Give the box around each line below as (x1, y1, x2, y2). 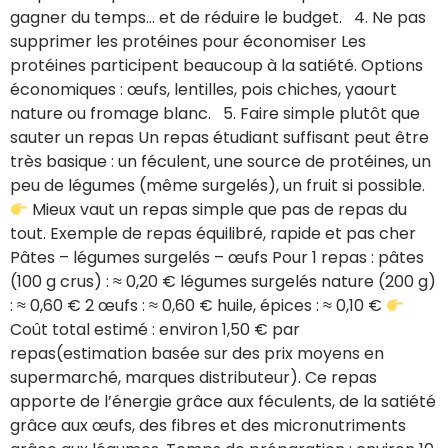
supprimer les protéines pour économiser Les (10, 30, 366, 54)
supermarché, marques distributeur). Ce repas (10, 366, 377, 390)
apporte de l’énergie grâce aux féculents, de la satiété (10, 390, 436, 414)
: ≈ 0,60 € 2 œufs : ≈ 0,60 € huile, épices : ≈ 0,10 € (10, 294, 386, 318)
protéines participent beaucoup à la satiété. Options (10, 54, 423, 78)
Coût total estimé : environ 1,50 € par (10, 318, 300, 342)
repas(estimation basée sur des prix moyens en (10, 342, 384, 366)
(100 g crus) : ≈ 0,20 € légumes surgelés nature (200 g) (10, 270, 436, 294)
